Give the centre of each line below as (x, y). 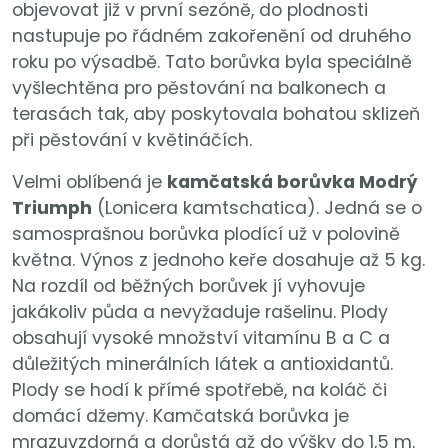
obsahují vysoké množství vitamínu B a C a (201, 337)
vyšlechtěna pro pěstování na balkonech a (199, 87)
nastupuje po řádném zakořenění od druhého (211, 35)
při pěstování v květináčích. (132, 139)
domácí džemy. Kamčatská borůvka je (180, 415)
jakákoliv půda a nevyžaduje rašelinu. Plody (200, 311)
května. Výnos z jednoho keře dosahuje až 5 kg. (218, 259)
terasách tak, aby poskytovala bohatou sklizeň (216, 113)
